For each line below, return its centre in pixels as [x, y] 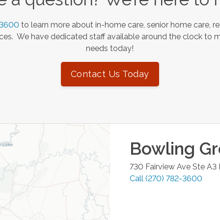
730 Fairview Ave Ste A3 [173, 166]
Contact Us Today [110, 74]
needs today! [110, 48]
